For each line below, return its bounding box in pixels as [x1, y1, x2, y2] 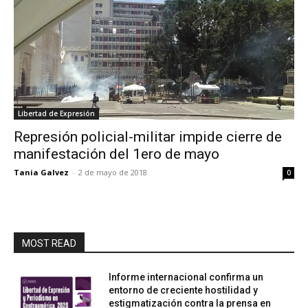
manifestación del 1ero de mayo [14, 146, 219, 162]
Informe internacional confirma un [109, 272, 264, 283]
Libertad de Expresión [18, 109, 95, 118]
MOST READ [22, 238, 76, 249]
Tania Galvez [14, 167, 69, 177]
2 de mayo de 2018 [78, 167, 147, 177]
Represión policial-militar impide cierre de [14, 129, 282, 145]
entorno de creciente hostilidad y [109, 285, 258, 296]
